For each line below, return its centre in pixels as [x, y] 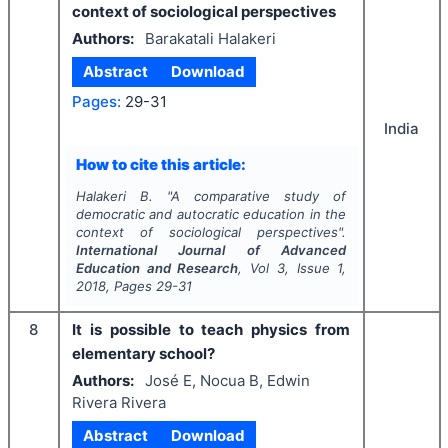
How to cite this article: [160, 164]
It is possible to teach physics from [211, 329]
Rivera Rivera [119, 402]
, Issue [311, 268]
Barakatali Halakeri [210, 38]
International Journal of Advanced [211, 250]
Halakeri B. [114, 196]
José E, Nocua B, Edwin [227, 380]
